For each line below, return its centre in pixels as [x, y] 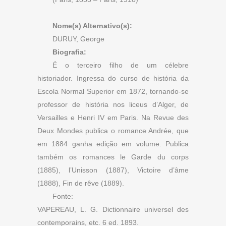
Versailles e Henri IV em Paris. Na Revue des [113, 118]
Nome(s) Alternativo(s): [92, 26]
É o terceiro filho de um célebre [121, 65]
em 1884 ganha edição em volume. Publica [113, 144]
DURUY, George [78, 39]
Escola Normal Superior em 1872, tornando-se [113, 92]
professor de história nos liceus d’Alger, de [113, 105]
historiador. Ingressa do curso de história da [113, 78]
